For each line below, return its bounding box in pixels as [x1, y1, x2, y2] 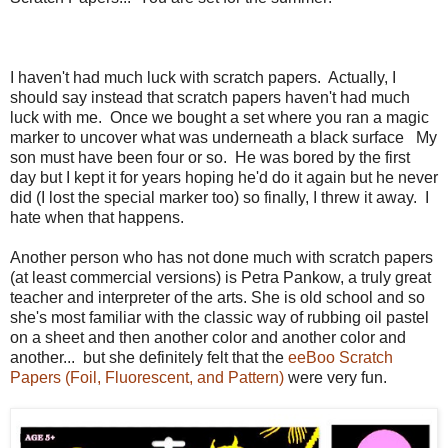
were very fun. [284, 368, 387, 386]
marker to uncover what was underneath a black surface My [10, 128, 437, 146]
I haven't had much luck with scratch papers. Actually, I [10, 68, 396, 86]
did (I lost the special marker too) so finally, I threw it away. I [10, 188, 429, 206]
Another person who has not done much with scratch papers [10, 248, 433, 266]
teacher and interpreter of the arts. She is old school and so [10, 288, 425, 306]
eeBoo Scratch [288, 348, 393, 366]
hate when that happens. [10, 208, 184, 226]
